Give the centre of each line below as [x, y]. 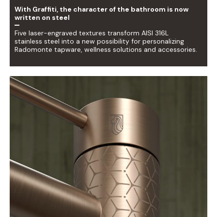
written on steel [42, 17]
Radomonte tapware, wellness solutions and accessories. [106, 49]
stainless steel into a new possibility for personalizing [99, 41]
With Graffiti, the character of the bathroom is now [101, 9]
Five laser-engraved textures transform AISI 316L [92, 33]
